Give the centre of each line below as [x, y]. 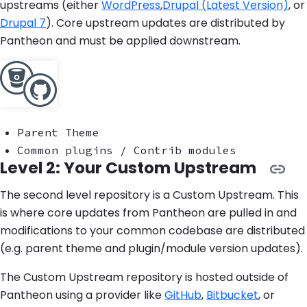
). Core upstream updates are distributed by [165, 23]
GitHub [183, 295]
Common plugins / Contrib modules [127, 150]
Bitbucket [232, 295]
